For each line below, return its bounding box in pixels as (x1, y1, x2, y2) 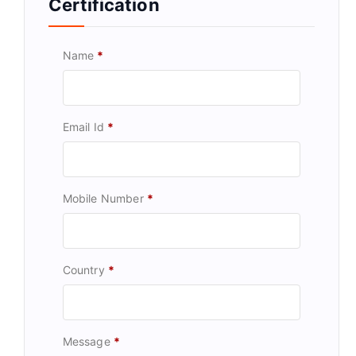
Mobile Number (62, 192, 144, 206)
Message (62, 335, 110, 349)
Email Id (62, 120, 104, 134)
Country (62, 263, 105, 277)
